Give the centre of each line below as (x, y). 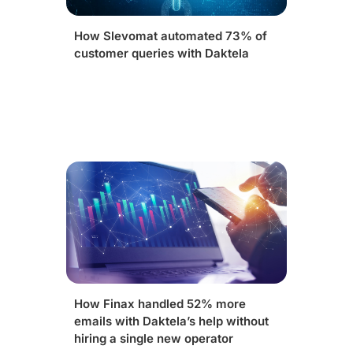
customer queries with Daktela (162, 53)
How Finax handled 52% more (160, 304)
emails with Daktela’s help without (171, 321)
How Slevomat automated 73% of (171, 36)
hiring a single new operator (154, 338)
